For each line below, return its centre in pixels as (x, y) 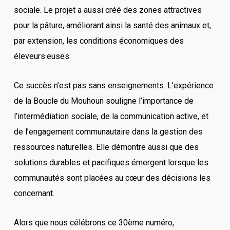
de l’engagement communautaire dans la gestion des (108, 132)
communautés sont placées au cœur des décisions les (112, 178)
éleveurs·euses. (42, 56)
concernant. (34, 193)
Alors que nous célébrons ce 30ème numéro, (94, 223)
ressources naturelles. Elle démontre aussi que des (106, 147)
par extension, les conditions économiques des (99, 41)
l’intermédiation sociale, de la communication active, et (111, 116)
